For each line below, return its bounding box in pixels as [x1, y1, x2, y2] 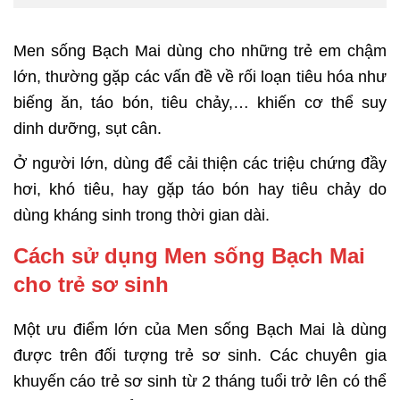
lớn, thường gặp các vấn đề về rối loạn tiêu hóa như [13, 68, 387, 87]
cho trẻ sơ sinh [13, 272, 169, 297]
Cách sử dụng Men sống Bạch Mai [13, 244, 365, 269]
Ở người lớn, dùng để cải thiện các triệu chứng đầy [13, 154, 387, 173]
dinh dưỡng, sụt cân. [13, 120, 162, 138]
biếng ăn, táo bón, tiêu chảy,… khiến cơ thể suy [13, 94, 387, 112]
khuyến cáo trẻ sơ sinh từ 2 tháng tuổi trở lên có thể [13, 372, 387, 391]
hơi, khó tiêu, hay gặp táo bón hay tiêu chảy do [13, 180, 387, 199]
